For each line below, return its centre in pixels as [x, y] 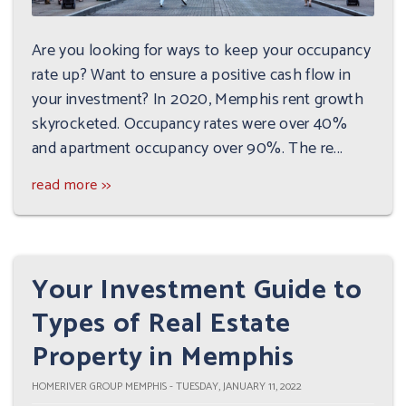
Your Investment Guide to [197, 290]
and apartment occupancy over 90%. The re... [188, 149]
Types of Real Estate [162, 324]
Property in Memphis [163, 358]
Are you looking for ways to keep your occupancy [201, 51]
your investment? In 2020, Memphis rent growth [198, 100]
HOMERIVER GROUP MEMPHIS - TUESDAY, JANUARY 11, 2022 [167, 387]
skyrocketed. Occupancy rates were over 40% [190, 124]
